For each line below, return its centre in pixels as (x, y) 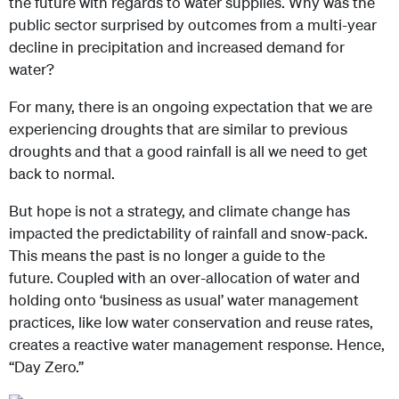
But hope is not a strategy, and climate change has (179, 211)
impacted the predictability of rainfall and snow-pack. (188, 233)
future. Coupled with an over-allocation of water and (184, 278)
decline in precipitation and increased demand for (177, 47)
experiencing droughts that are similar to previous (178, 129)
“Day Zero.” (48, 367)
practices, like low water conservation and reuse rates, (191, 322)
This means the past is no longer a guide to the (167, 256)
